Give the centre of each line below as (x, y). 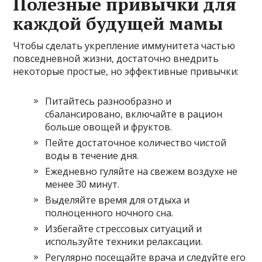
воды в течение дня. (92, 155)
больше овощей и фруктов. (109, 127)
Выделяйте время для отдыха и (118, 200)
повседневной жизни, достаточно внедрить (116, 58)
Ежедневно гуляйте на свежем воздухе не (142, 171)
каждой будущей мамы (118, 23)
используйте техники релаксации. (124, 241)
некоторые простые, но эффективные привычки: (126, 71)
